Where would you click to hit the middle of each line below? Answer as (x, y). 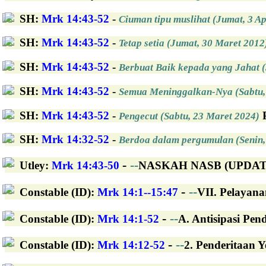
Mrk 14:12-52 (131, 245)
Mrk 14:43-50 (85, 166)
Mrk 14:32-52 (75, 140)
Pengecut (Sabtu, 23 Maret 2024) (189, 116)
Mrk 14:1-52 (128, 218)
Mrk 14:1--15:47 (138, 192)
